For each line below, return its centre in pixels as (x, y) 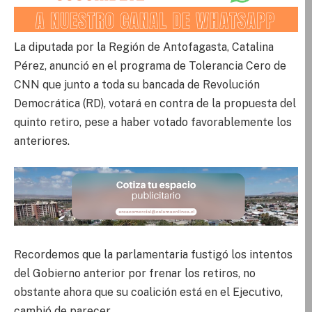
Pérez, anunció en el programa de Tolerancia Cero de (150, 65)
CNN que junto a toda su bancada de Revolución (137, 84)
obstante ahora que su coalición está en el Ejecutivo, (148, 292)
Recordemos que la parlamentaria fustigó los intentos (153, 255)
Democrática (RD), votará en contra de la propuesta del (155, 103)
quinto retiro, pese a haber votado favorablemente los (153, 122)
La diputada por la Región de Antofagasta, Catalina (144, 47)
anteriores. (42, 141)
